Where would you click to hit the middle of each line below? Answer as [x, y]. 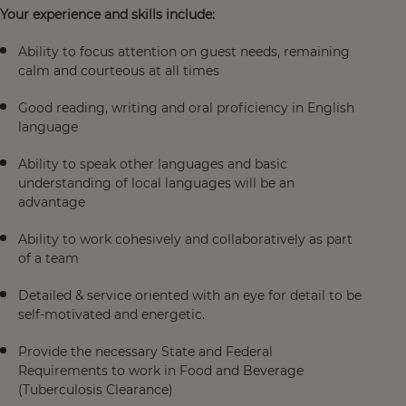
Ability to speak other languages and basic [153, 164]
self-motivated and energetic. [111, 314]
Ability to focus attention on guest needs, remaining [184, 52]
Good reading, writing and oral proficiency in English [186, 108]
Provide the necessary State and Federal [145, 352]
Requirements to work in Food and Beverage [161, 371]
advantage [52, 202]
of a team [48, 258]
